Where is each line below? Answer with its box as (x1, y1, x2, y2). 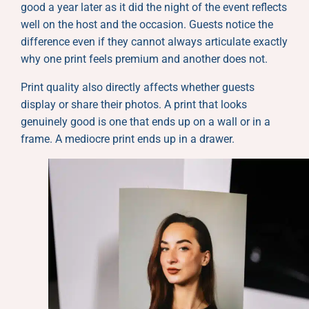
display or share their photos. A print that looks (21, 97, 247, 111)
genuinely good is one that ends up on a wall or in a (21, 114, 270, 128)
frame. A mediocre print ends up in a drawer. (21, 132, 235, 146)
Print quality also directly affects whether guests (21, 80, 255, 94)
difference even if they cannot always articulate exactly (21, 34, 288, 48)
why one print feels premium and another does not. (21, 52, 268, 66)
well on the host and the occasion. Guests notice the (21, 17, 273, 31)
